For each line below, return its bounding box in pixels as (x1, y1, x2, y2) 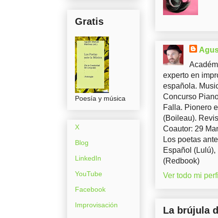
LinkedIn (75, 154, 101, 162)
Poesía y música (75, 94, 126, 102)
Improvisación (75, 200, 118, 209)
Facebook (75, 185, 106, 193)
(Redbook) (163, 156, 200, 165)
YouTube (75, 169, 102, 178)
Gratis (75, 16, 104, 27)
